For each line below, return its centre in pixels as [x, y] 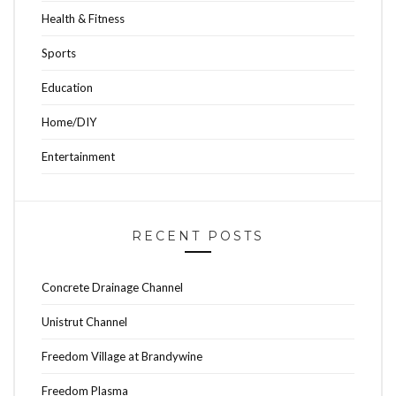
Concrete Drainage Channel [112, 287]
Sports [59, 53]
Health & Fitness [83, 18]
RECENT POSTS [198, 236]
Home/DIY [69, 122]
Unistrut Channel [84, 321]
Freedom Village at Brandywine [122, 356]
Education [67, 87]
